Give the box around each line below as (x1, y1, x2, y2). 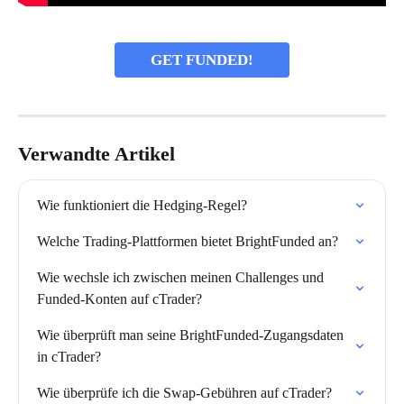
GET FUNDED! (151, 51, 253, 69)
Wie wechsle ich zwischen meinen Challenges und (37, 270, 327, 285)
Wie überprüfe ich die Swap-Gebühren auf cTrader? (37, 385, 332, 400)
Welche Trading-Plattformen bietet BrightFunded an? (37, 234, 338, 249)
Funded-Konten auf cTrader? (37, 291, 202, 307)
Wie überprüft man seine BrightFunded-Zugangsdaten (37, 327, 347, 343)
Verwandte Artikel (18, 142, 175, 165)
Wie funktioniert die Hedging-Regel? (37, 197, 247, 213)
